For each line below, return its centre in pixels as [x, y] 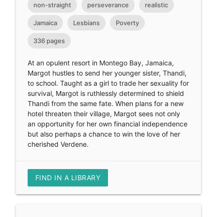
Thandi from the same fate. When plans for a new [105, 103]
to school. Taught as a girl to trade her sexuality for [108, 83]
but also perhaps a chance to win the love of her [104, 134]
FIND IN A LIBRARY [68, 177]
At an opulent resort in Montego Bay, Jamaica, [101, 62]
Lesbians [86, 23]
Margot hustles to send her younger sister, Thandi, [107, 73]
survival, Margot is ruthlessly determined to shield [106, 93]
